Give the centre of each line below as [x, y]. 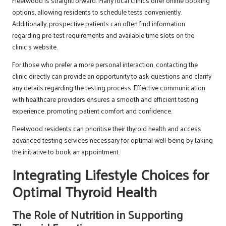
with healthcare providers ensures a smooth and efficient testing [105, 99]
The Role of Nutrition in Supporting [98, 214]
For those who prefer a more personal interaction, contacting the [105, 65]
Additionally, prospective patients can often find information [99, 24]
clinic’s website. [35, 47]
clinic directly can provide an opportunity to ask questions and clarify [112, 76]
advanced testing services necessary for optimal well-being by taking [112, 140]
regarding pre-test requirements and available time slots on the [103, 35]
